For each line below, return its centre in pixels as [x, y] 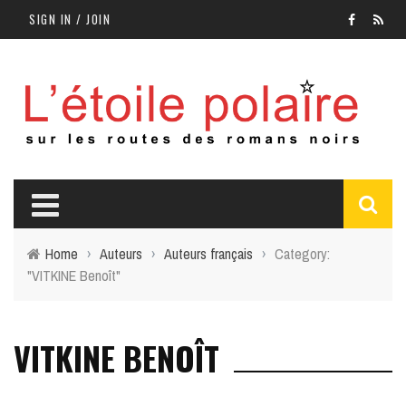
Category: [302, 254]
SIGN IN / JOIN [70, 19]
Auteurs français [208, 254]
